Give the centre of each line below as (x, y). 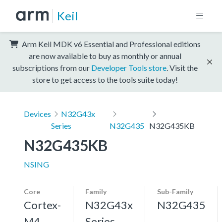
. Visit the (182, 67)
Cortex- (42, 205)
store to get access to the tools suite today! (105, 79)
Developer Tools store (129, 67)
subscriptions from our (52, 67)
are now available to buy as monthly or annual (105, 55)
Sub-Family (175, 191)
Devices (37, 113)
